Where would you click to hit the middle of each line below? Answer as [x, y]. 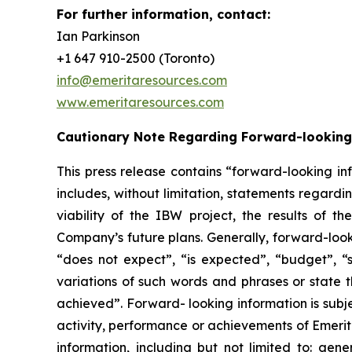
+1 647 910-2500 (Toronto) [136, 59]
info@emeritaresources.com [142, 81]
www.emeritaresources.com [140, 103]
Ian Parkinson [98, 37]
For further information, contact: [163, 15]
